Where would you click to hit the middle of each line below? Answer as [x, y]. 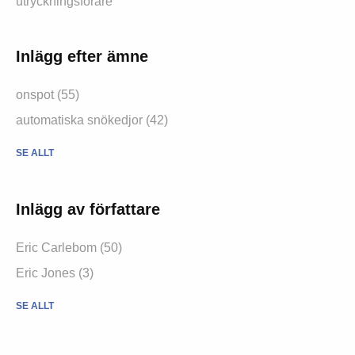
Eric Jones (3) [55, 273]
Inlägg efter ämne [82, 56]
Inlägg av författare [88, 209]
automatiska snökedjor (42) [92, 120]
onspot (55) [48, 94]
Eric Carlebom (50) [69, 247]
